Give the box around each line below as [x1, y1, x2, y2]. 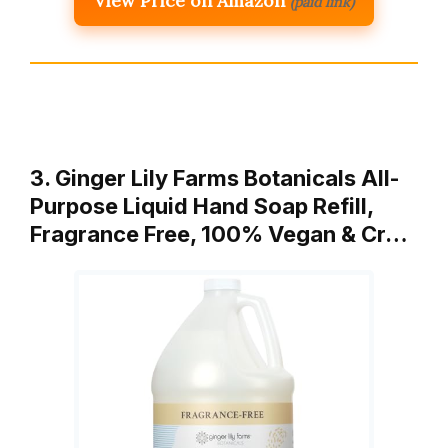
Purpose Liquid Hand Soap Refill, [30, 193, 373, 220]
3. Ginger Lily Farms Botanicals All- [30, 165, 400, 192]
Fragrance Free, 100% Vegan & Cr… [30, 221, 408, 248]
